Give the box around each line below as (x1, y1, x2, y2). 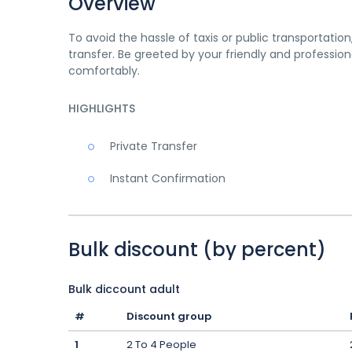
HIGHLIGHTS (68, 101, 135, 116)
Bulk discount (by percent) (68, 236, 326, 262)
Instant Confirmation (110, 170, 225, 186)
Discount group (126, 309, 211, 324)
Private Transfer (110, 138, 197, 154)
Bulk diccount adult (68, 281, 180, 297)
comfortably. (68, 63, 140, 79)
